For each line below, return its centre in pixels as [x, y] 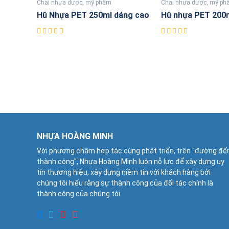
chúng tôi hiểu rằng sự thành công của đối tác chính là [125, 183]
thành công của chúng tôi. [79, 193]
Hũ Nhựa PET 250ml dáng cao [93, 15]
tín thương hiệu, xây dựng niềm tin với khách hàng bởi [124, 172]
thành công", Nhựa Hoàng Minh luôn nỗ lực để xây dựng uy [131, 161]
